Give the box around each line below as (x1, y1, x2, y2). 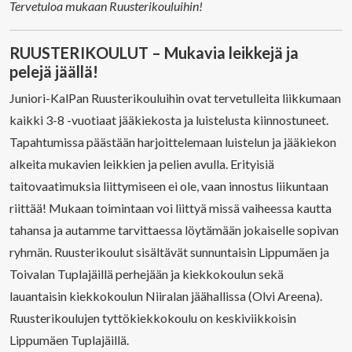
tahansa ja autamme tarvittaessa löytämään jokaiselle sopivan (9, 222, 339, 237)
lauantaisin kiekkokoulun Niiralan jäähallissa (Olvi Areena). (9, 288, 322, 303)
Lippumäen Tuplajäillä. (9, 332, 129, 347)
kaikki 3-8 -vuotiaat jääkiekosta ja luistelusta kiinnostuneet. (9, 112, 328, 127)
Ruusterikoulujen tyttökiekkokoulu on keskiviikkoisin (9, 310, 296, 325)
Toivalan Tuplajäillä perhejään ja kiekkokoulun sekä (9, 266, 284, 281)
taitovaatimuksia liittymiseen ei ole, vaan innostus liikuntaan (9, 178, 328, 193)
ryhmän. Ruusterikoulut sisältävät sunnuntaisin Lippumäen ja (9, 244, 329, 259)
